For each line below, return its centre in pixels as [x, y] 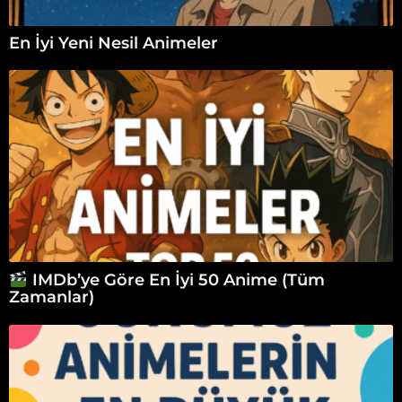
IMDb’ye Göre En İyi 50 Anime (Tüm [176, 280]
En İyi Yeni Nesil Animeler [114, 43]
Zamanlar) [52, 297]
